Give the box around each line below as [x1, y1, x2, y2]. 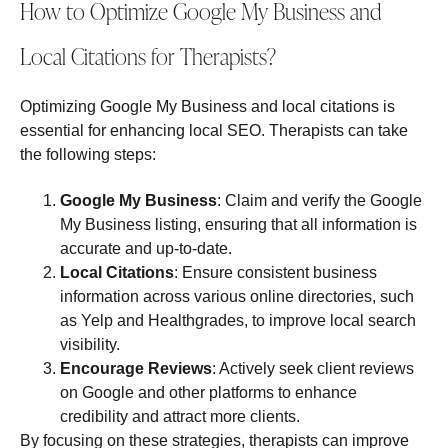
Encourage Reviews [60, 360, 212, 378]
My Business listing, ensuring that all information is [60, 216, 417, 234]
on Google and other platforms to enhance [60, 384, 357, 402]
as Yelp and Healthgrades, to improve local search [60, 312, 416, 330]
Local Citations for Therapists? [20, 40, 276, 72]
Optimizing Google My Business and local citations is [20, 97, 395, 115]
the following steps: [20, 145, 156, 163]
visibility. [60, 336, 120, 354]
